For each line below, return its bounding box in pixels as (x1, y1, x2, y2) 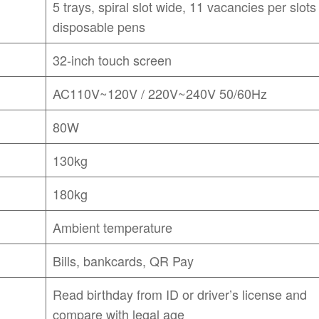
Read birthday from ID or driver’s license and (53, 284, 308, 303)
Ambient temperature (53, 217, 173, 236)
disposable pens (53, 16, 146, 36)
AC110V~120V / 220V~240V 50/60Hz (53, 83, 268, 103)
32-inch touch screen (53, 50, 172, 69)
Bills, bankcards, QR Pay (53, 251, 194, 270)
